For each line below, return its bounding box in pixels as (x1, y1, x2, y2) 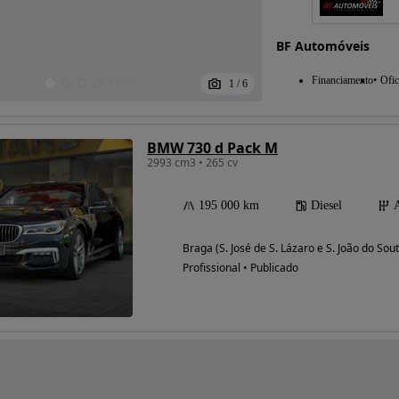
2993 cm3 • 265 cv (147, 155, 238, 171)
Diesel (311, 199, 342, 213)
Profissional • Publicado (183, 260, 298, 276)
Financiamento (311, 74, 373, 87)
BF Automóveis (275, 37, 370, 55)
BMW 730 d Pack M (147, 138, 278, 159)
